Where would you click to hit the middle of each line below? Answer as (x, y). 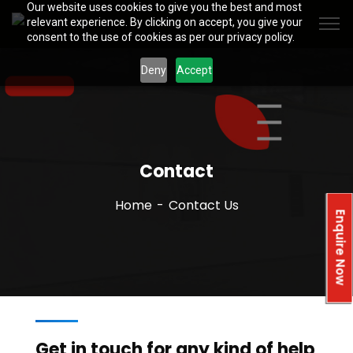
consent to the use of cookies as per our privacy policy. (160, 37)
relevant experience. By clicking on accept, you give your (164, 22)
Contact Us (203, 205)
